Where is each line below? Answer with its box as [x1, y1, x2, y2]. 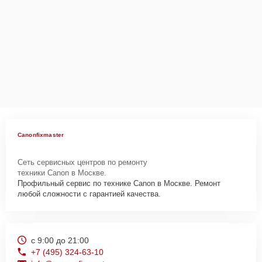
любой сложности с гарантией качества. [18, 189, 161, 198]
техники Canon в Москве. [18, 168, 106, 177]
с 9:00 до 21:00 [31, 235, 89, 245]
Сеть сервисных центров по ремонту [18, 157, 147, 167]
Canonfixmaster [18, 131, 64, 138]
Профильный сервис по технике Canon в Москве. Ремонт [18, 178, 220, 188]
